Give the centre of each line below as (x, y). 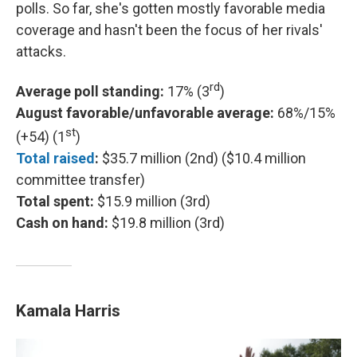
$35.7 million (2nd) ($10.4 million (202, 158)
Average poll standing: (90, 91)
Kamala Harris (68, 310)
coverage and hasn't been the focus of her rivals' (169, 29)
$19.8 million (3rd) (167, 222)
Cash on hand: (62, 222)
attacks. (41, 51)
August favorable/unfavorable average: (145, 112)
